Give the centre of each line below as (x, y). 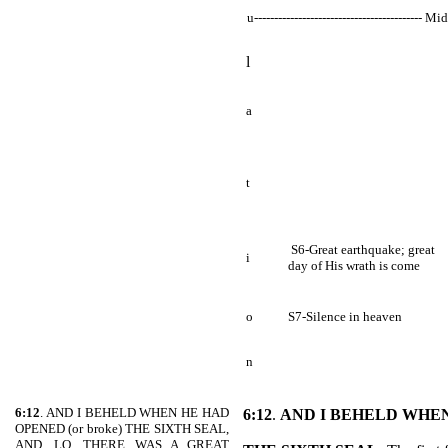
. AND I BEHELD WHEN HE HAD (134, 412)
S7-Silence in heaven (345, 316)
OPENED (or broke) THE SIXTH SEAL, (122, 428)
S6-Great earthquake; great (361, 249)
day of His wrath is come (355, 265)
